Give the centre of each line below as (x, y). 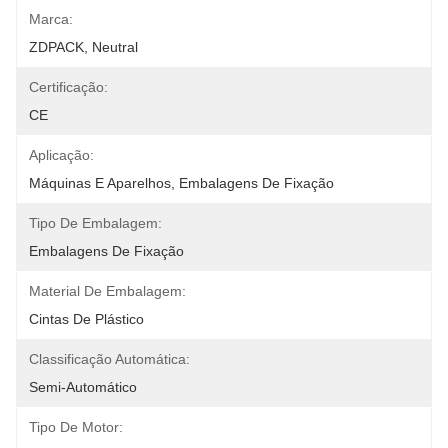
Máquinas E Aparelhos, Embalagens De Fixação (181, 183)
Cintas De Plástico (86, 319)
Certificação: (68, 87)
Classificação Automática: (109, 359)
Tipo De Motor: (76, 427)
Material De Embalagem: (107, 291)
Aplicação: (61, 155)
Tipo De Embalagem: (95, 223)
